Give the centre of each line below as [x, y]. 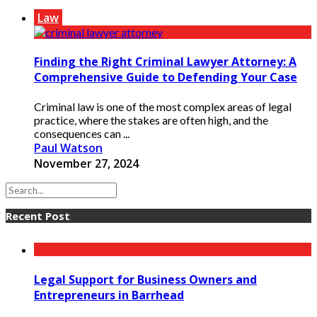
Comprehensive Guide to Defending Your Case [166, 77]
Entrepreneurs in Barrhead [109, 295]
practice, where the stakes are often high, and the [151, 120]
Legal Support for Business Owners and [145, 279]
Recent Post [38, 216]
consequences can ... [82, 134]
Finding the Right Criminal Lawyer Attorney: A [165, 62]
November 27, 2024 [86, 164]
